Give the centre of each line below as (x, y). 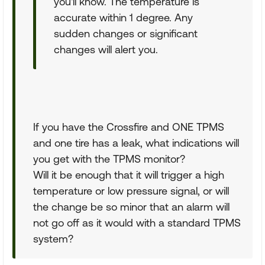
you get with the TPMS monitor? (109, 159)
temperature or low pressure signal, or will (131, 191)
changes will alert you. (106, 49)
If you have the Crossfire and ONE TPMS (129, 127)
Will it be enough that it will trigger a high (129, 175)
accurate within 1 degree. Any (123, 17)
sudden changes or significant (126, 33)
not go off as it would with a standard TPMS (137, 223)
